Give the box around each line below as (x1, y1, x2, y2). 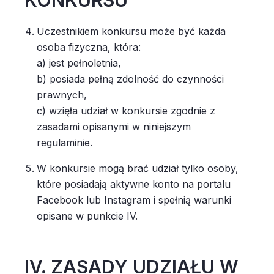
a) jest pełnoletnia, (37, 57, 124, 69)
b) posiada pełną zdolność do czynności (37, 73, 224, 85)
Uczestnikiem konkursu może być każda (37, 25, 226, 37)
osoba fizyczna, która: (37, 41, 144, 53)
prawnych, (37, 89, 90, 101)
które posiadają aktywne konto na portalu (37, 178, 231, 190)
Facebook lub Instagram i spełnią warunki (37, 194, 231, 206)
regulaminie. (37, 136, 95, 149)
